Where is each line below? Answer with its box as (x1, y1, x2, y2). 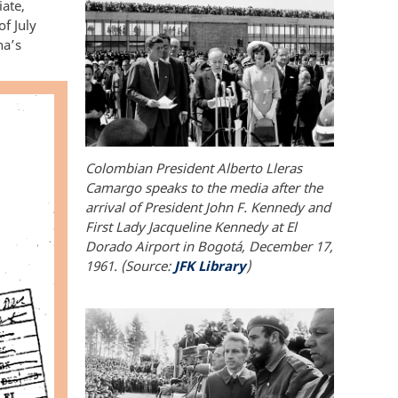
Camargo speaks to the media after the (85, 178, 322, 196)
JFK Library (174, 256, 246, 275)
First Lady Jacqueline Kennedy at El (85, 217, 297, 235)
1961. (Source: (85, 256, 174, 275)
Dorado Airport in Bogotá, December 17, (85, 236, 333, 255)
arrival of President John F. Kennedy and (85, 197, 330, 216)
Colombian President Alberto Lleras (85, 158, 302, 177)
